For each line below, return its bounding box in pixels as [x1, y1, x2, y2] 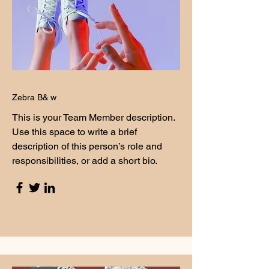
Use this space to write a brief [12, 126, 137, 138]
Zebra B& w [12, 92, 59, 102]
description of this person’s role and [12, 141, 162, 152]
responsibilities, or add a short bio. [12, 155, 157, 166]
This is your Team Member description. [12, 112, 175, 123]
